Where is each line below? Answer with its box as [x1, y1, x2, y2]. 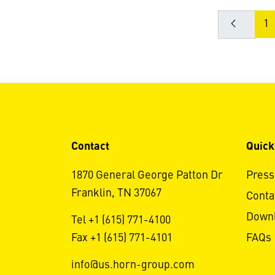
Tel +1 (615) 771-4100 [71, 214, 171, 226]
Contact [71, 141, 109, 152]
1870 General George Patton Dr [71, 169, 223, 181]
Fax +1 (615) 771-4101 [71, 232, 172, 244]
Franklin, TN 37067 [71, 187, 161, 199]
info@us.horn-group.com [71, 259, 195, 271]
